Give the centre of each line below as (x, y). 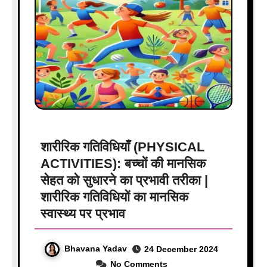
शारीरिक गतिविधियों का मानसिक (114, 197)
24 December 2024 (181, 249)
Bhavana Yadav (96, 249)
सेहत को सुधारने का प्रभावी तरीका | (124, 181)
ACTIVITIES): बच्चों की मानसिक (123, 164)
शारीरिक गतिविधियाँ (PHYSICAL (122, 147)
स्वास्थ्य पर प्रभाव (83, 214)
